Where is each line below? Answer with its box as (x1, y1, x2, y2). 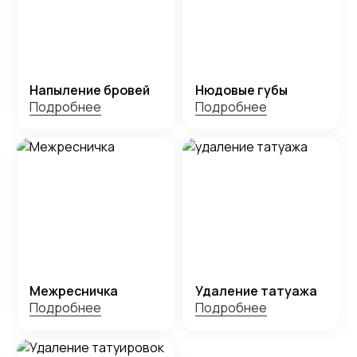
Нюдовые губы (195, 81, 288, 100)
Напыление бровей (29, 81, 150, 100)
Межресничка (29, 281, 118, 300)
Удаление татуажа (195, 281, 317, 300)
